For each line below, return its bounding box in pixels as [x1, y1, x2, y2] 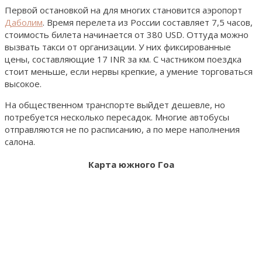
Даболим [5, 16, 43, 28]
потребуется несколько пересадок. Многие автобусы [5, 111, 229, 123]
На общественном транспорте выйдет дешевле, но [5, 98, 225, 111]
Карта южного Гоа [88, 158, 174, 171]
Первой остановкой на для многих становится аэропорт [5, 4, 242, 16]
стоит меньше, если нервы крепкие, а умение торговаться [5, 65, 253, 77]
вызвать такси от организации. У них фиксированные [5, 40, 231, 53]
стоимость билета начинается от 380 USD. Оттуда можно [5, 28, 249, 40]
